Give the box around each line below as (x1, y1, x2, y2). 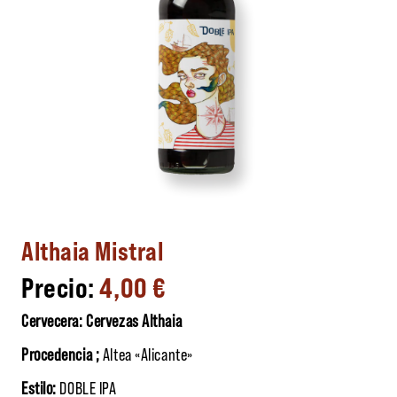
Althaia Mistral (21, 233, 164, 266)
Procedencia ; (21, 342, 100, 364)
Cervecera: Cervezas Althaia (21, 308, 183, 331)
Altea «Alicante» (99, 342, 193, 364)
